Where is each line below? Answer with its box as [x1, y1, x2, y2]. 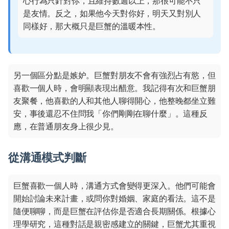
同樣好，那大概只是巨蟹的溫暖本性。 [23, 21, 161, 32]
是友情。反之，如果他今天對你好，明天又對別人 [23, 8, 201, 19]
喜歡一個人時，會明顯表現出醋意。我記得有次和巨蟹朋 [13, 83, 216, 94]
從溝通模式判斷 [8, 150, 86, 165]
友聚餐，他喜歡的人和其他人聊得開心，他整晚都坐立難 [13, 96, 216, 106]
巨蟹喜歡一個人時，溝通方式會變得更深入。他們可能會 [13, 180, 216, 191]
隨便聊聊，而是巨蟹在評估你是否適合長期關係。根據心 [13, 206, 216, 217]
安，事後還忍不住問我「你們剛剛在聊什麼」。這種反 [13, 108, 208, 119]
